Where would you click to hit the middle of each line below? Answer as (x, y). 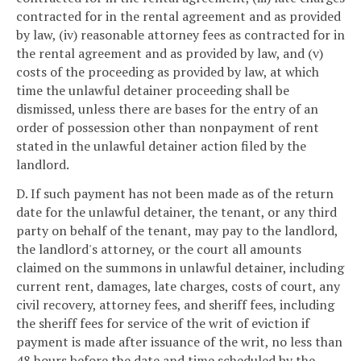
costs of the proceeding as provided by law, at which (168, 72)
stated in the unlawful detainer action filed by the (161, 146)
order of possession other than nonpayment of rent (168, 128)
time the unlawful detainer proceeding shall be (153, 91)
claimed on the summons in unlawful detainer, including (180, 268)
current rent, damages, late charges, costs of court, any (178, 286)
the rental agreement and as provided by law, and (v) (170, 54)
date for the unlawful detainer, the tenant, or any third (176, 212)
